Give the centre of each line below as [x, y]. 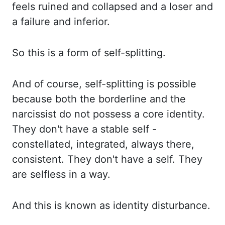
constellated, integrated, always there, [103, 144]
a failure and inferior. [61, 22]
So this [30, 53]
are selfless [40, 174]
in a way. [90, 174]
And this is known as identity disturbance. [111, 205]
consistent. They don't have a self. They [107, 159]
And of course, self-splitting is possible [104, 84]
